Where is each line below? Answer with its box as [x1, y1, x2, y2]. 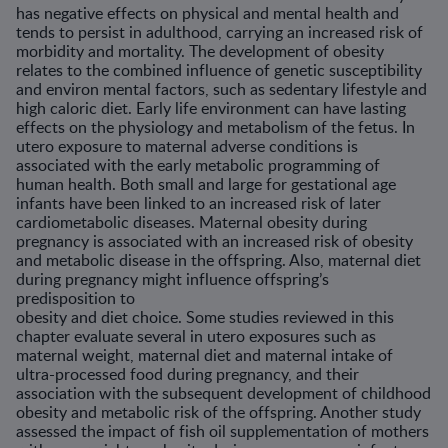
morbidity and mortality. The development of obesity [16, 40, 384, 62]
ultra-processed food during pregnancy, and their [16, 363, 359, 385]
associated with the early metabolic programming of [16, 154, 380, 176]
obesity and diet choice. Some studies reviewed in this [16, 306, 394, 328]
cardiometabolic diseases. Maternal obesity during [16, 211, 367, 233]
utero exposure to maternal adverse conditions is [16, 135, 358, 157]
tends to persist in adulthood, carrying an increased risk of [16, 21, 423, 43]
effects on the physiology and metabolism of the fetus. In [16, 116, 415, 138]
